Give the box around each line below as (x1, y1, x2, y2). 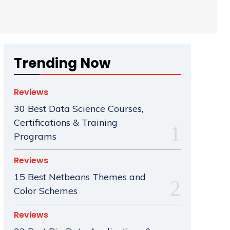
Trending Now (13, 54, 111, 73)
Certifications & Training (13, 117, 118, 129)
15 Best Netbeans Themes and (13, 171, 146, 183)
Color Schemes (13, 185, 78, 197)
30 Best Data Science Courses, (13, 103, 143, 115)
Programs (13, 130, 56, 143)
